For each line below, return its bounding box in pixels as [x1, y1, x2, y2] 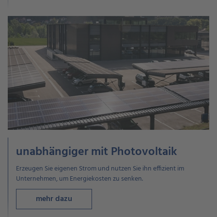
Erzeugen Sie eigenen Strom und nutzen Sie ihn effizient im [16, 163, 184, 174]
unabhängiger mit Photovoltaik [16, 142, 177, 161]
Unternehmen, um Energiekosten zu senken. [16, 173, 143, 185]
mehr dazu [36, 192, 72, 205]
